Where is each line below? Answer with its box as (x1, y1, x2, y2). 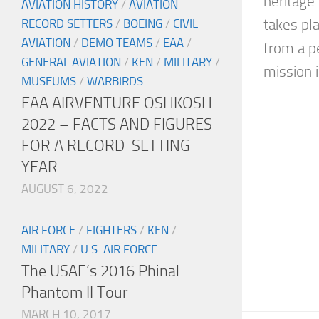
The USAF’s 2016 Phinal (21, 261, 179, 281)
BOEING (123, 16, 162, 31)
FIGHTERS (86, 223, 137, 238)
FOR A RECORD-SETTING (21, 136, 190, 156)
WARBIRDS (87, 74, 143, 89)
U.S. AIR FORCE (80, 242, 157, 257)
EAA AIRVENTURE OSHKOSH (21, 93, 212, 113)
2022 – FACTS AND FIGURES (21, 115, 212, 135)
